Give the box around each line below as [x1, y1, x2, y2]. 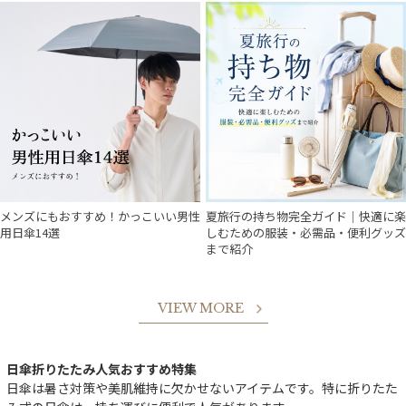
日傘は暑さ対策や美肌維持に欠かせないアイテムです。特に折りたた [5, 378, 398, 397]
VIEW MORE [157, 299, 244, 316]
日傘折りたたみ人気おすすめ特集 [5, 359, 197, 378]
